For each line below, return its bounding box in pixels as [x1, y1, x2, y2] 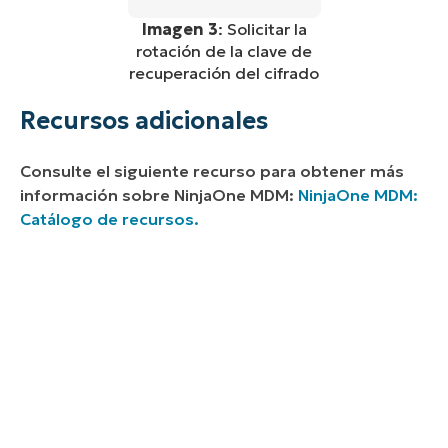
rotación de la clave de [136, 41, 312, 62]
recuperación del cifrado [129, 63, 319, 84]
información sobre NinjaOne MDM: [20, 185, 298, 206]
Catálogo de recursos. [20, 209, 199, 230]
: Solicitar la [217, 19, 307, 40]
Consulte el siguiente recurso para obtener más [20, 161, 404, 182]
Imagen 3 [141, 19, 218, 40]
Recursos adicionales [20, 106, 268, 137]
